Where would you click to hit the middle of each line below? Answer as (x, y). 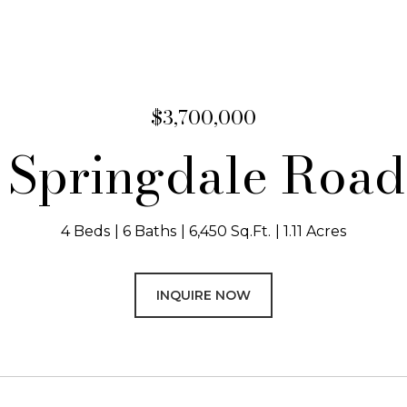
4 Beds (85, 231)
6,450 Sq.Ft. (230, 231)
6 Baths (149, 231)
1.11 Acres (315, 231)
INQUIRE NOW (203, 295)
